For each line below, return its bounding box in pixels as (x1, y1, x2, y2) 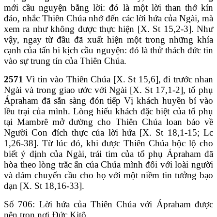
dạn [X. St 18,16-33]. (4, 180, 84, 191)
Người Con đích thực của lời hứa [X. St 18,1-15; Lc (4, 127, 213, 138)
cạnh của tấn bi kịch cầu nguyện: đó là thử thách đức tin (4, 45, 213, 55)
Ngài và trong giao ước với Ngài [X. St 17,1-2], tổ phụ (4, 84, 213, 95)
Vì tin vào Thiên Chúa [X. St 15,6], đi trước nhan (26, 74, 214, 84)
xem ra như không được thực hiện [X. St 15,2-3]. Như (4, 23, 213, 34)
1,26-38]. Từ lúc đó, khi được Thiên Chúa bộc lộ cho (4, 138, 213, 148)
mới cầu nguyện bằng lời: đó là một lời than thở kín (4, 2, 213, 13)
